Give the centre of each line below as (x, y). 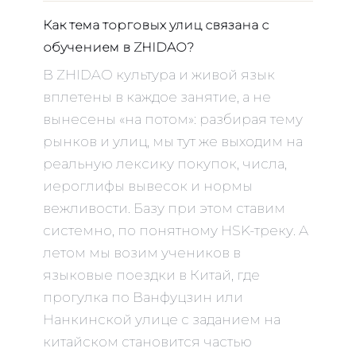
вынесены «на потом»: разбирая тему (173, 119)
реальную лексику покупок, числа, (165, 163)
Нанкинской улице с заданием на (162, 319)
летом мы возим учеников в (142, 252)
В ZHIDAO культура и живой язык (159, 74)
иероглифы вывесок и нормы (148, 186)
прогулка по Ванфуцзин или (143, 297)
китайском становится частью (147, 341)
